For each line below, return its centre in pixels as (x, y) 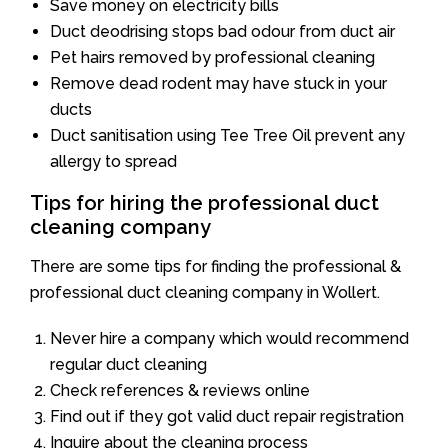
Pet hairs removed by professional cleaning (212, 57)
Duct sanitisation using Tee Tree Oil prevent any (227, 135)
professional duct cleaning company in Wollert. (205, 292)
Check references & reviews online (180, 390)
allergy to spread (113, 161)
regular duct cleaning (128, 364)
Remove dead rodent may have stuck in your (218, 83)
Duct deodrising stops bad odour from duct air (222, 31)
